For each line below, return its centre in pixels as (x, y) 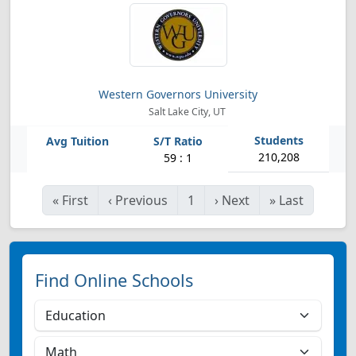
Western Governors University (178, 94)
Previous (141, 200)
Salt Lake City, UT (186, 112)
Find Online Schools (114, 280)
